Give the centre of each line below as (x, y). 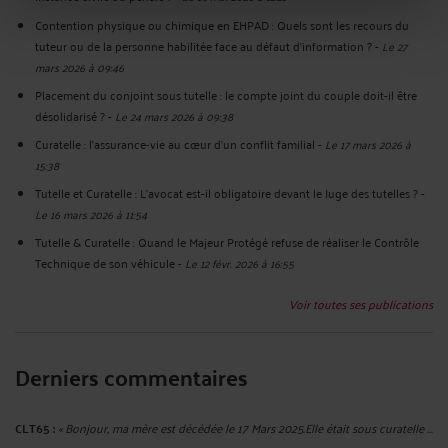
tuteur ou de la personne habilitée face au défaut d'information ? (203, 45)
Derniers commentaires (131, 376)
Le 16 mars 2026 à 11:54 (91, 214)
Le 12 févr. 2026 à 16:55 (239, 263)
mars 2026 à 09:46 (79, 66)
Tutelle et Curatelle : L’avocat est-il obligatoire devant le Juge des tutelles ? (226, 193)
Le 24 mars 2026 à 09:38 (174, 115)
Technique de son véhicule (105, 263)
